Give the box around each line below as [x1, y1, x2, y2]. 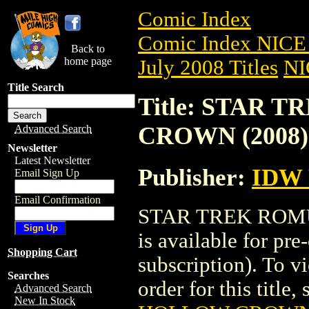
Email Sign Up [14, 167, 79, 179]
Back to [71, 43, 105, 54]
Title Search [8, 81, 64, 93]
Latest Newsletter [14, 154, 90, 166]
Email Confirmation [14, 194, 101, 206]
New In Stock [14, 295, 75, 306]
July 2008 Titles [138, 56, 278, 79]
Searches [8, 270, 49, 281]
